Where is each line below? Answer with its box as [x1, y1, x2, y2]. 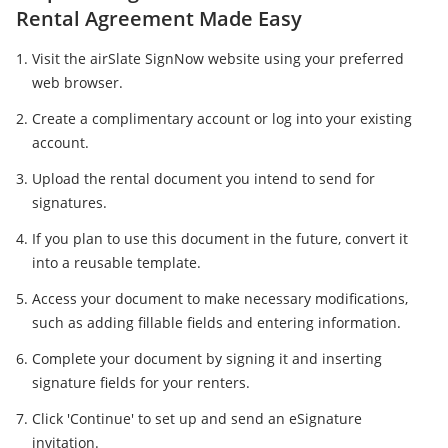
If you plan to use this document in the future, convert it [32, 229, 408, 249]
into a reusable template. [32, 253, 201, 273]
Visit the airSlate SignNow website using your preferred [32, 49, 404, 69]
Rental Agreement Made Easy [16, 5, 302, 33]
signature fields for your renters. [32, 373, 250, 393]
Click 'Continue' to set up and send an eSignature [32, 409, 362, 429]
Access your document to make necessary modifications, [32, 289, 408, 309]
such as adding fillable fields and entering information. [32, 313, 401, 333]
